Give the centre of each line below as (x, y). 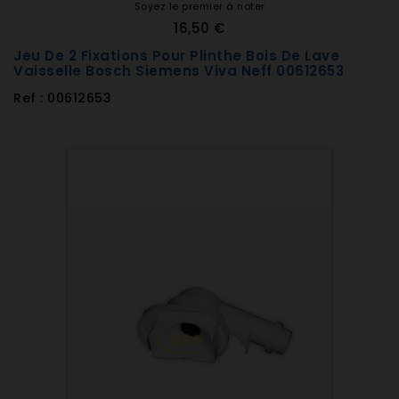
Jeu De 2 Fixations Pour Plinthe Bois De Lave (176, 56)
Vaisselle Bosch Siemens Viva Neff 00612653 (179, 71)
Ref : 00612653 (62, 98)
